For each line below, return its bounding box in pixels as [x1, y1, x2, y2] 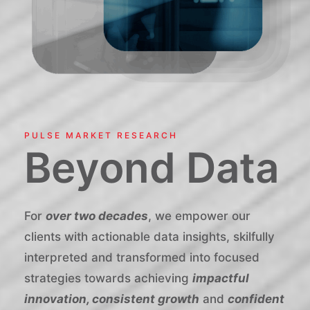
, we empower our [148, 209, 250, 224]
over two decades [46, 209, 148, 224]
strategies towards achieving [24, 271, 192, 286]
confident [228, 292, 284, 307]
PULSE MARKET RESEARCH [24, 130, 178, 141]
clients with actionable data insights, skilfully [24, 230, 275, 244]
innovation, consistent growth [24, 292, 199, 307]
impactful [192, 271, 249, 286]
